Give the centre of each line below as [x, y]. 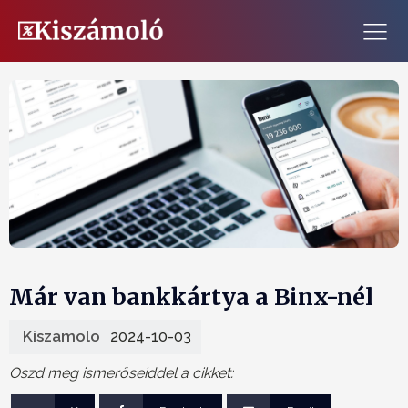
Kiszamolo [61, 337]
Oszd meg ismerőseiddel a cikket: [123, 372]
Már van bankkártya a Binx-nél [191, 296]
